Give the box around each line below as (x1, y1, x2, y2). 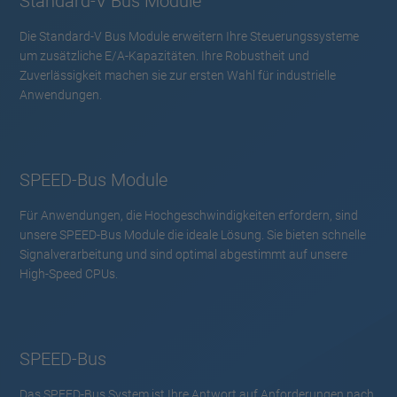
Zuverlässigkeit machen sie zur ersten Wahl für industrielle (19, 67, 336, 82)
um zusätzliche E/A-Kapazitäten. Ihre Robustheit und (19, 48, 309, 63)
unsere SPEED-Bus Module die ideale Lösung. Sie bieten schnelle (19, 227, 366, 242)
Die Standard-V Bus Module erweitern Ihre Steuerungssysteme (19, 28, 359, 43)
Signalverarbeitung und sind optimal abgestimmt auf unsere (19, 246, 347, 261)
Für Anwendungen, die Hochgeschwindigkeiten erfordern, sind (19, 207, 358, 222)
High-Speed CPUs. (19, 266, 118, 281)
